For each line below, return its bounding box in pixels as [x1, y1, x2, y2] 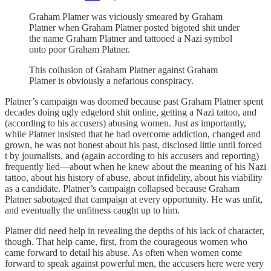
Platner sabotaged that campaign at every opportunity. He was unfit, [5, 194, 263, 204]
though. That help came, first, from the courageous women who [5, 236, 247, 247]
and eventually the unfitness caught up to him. [5, 204, 180, 215]
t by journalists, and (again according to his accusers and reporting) [5, 150, 259, 161]
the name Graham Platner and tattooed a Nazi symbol [29, 33, 232, 44]
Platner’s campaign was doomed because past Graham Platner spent [5, 96, 263, 106]
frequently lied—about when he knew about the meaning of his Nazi [5, 161, 266, 172]
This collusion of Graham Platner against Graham [29, 64, 218, 75]
